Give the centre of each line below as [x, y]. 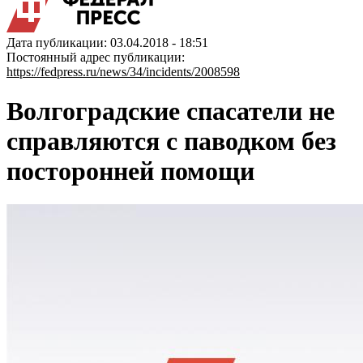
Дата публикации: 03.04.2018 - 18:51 [107, 43]
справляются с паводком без [171, 141]
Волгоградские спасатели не [171, 111]
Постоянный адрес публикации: [96, 57]
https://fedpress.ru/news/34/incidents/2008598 [123, 72]
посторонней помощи [130, 171]
